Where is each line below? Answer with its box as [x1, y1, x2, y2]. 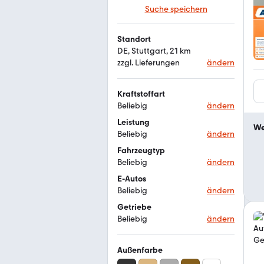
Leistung [117, 117, 150, 127]
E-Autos [117, 174, 146, 184]
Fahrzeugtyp [117, 146, 165, 156]
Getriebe [117, 202, 151, 212]
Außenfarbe [117, 245, 163, 255]
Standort [117, 34, 151, 44]
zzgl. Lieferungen [117, 58, 180, 68]
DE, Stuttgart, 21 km [117, 46, 191, 56]
